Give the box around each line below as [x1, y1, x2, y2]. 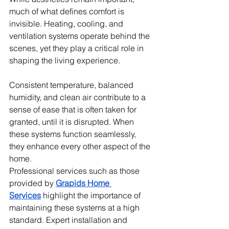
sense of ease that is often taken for [9, 104, 139, 114]
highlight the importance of [41, 190, 143, 200]
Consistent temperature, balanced [9, 79, 135, 90]
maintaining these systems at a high [9, 202, 142, 213]
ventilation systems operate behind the [9, 30, 152, 41]
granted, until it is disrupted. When [9, 116, 136, 127]
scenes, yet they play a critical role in [9, 42, 146, 53]
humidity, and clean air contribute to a [9, 91, 148, 102]
